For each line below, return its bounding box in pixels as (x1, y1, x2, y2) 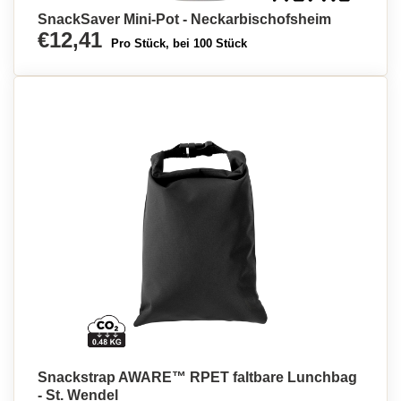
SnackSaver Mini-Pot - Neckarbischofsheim (38, 12, 331, 27)
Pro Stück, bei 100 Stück (111, 37, 247, 50)
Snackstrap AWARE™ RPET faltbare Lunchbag (38, 370, 357, 385)
